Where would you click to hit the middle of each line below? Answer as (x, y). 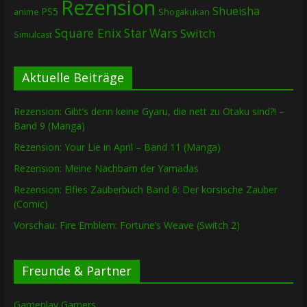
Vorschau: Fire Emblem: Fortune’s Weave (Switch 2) (126, 225)
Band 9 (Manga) (49, 126)
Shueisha (236, 11)
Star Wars (150, 34)
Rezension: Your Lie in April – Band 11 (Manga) (117, 147)
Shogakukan (184, 12)
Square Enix (88, 33)
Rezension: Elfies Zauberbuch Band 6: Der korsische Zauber (145, 190)
